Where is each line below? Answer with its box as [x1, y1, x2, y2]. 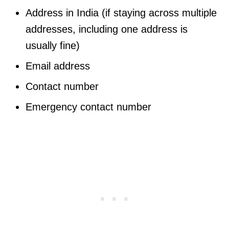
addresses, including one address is [26, 23, 188, 35]
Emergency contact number [26, 101, 151, 112]
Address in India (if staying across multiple [26, 7, 217, 18]
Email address [26, 60, 90, 72]
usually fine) [26, 39, 80, 51]
